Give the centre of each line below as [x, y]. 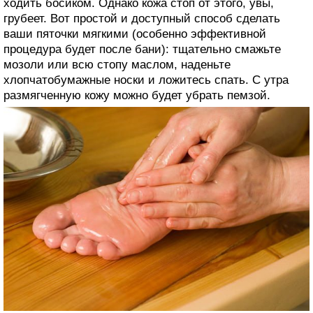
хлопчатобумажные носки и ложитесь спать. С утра [146, 80]
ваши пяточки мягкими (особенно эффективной [135, 34]
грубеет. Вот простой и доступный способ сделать [142, 18]
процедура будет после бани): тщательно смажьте [142, 49]
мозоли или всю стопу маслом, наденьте [117, 64]
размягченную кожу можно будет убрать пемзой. [137, 95]
